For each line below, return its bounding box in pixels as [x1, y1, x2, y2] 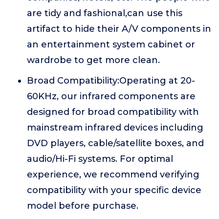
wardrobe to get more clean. [27, 55, 160, 66]
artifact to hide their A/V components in [27, 23, 211, 35]
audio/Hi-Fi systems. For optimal [27, 153, 173, 165]
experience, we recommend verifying [27, 169, 199, 180]
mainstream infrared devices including [27, 122, 203, 133]
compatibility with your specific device [27, 185, 201, 196]
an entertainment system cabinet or [27, 39, 195, 50]
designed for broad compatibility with [27, 107, 199, 118]
